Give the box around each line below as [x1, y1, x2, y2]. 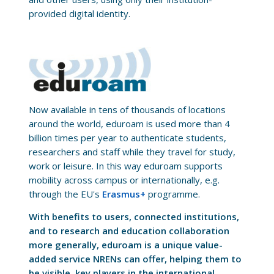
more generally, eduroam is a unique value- [28, 238, 223, 251]
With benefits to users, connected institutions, [28, 210, 239, 223]
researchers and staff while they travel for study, [28, 146, 235, 158]
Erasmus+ [102, 188, 146, 201]
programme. [145, 188, 200, 201]
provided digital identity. [28, 7, 130, 20]
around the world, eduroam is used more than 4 [28, 117, 230, 130]
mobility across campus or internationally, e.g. [28, 174, 220, 187]
